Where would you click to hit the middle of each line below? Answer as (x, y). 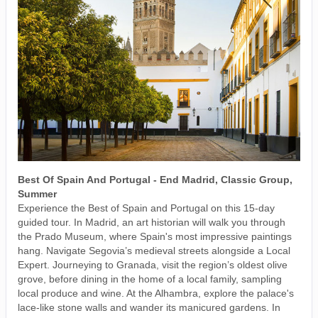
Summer (37, 193)
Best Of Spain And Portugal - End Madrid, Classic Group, (155, 179)
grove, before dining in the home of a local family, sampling (150, 279)
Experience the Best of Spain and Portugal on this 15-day (146, 208)
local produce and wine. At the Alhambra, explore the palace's (156, 293)
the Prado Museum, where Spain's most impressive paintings (155, 236)
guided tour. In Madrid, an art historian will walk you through (152, 222)
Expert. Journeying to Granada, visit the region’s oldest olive (153, 264)
